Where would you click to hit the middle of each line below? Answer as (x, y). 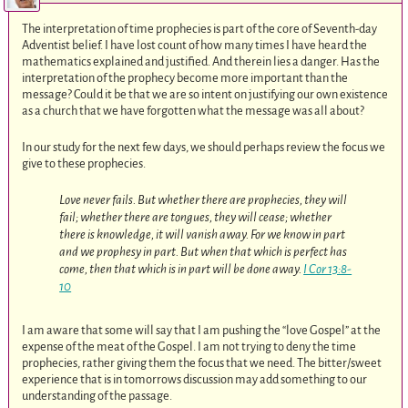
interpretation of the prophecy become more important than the (185, 78)
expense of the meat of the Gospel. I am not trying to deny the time (189, 347)
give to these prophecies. (84, 163)
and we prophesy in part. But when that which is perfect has (204, 252)
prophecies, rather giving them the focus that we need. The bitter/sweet (202, 363)
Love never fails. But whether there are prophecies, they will (204, 200)
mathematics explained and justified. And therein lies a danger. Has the (201, 62)
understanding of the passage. (97, 396)
